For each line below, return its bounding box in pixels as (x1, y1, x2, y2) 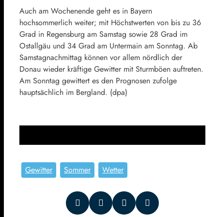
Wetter (102, 164, 124, 175)
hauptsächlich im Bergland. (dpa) (19, 86, 127, 98)
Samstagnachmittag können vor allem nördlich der (19, 51, 182, 63)
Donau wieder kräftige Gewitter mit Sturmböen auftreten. (19, 63, 203, 75)
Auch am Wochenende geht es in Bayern (19, 5, 152, 16)
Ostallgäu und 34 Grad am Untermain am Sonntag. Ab (19, 40, 198, 51)
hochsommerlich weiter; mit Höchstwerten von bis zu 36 (19, 16, 201, 28)
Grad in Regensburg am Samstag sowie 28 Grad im (19, 28, 187, 40)
